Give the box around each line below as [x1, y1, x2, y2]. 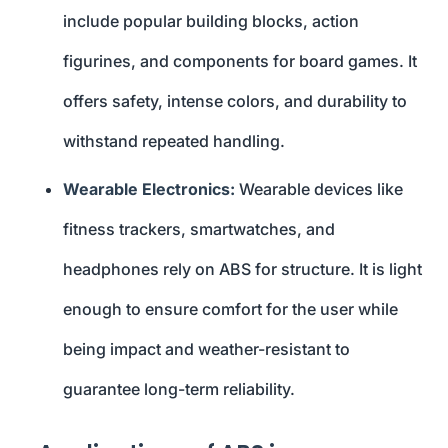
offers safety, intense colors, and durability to [63, 91, 407, 112]
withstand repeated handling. [63, 131, 285, 152]
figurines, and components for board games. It [63, 51, 417, 72]
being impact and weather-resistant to [63, 339, 350, 360]
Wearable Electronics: [63, 179, 235, 200]
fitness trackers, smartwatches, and [63, 219, 335, 240]
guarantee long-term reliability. [63, 379, 295, 400]
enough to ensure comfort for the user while [63, 299, 398, 320]
